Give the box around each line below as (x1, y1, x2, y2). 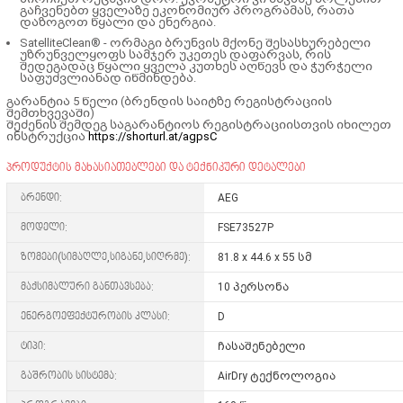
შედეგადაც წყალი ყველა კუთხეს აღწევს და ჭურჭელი (19, 58, 372, 73)
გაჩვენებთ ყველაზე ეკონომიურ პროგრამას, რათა (19, 3, 354, 17)
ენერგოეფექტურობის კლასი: (20, 309, 170, 323)
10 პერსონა (217, 280, 289, 293)
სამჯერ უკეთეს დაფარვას (128, 47, 300, 61)
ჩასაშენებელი (217, 339, 306, 353)
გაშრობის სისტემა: (20, 369, 117, 382)
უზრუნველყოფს (19, 47, 129, 61)
